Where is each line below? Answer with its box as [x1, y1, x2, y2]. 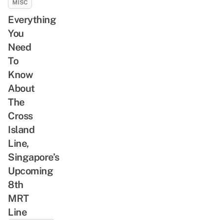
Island [8, 123, 34, 136]
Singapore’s [8, 151, 59, 163]
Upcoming [8, 165, 53, 177]
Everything [8, 13, 56, 26]
